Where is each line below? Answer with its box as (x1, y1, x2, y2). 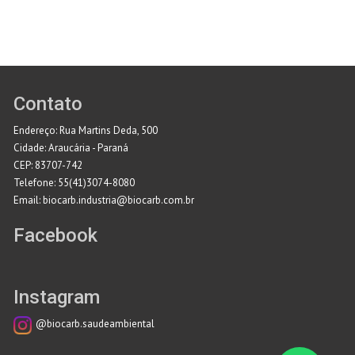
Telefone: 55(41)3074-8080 (13, 176, 135, 190)
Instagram (13, 286, 100, 309)
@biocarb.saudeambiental (36, 317, 155, 331)
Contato (13, 93, 82, 116)
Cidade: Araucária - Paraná (13, 141, 128, 155)
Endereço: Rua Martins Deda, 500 (13, 124, 158, 138)
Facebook (13, 224, 97, 247)
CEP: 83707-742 (13, 158, 82, 173)
